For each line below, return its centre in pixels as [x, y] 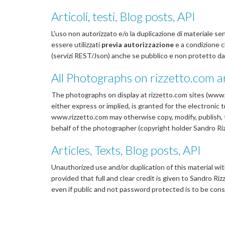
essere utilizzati [76, 44]
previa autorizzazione [138, 44]
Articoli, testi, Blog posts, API [123, 16]
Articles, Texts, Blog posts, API [126, 150]
